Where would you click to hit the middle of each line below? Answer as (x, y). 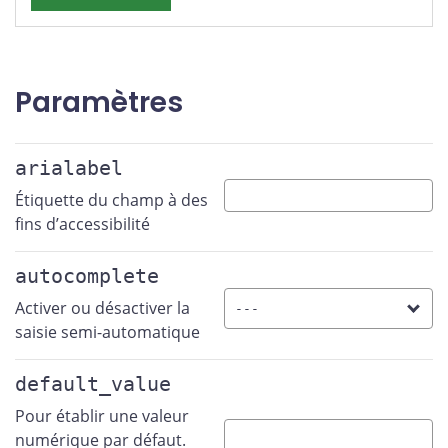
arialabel (69, 169)
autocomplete (87, 277)
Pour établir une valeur (102, 416)
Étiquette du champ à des (111, 200)
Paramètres (99, 103)
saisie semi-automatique (107, 332)
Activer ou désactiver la (102, 308)
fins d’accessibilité (82, 224)
